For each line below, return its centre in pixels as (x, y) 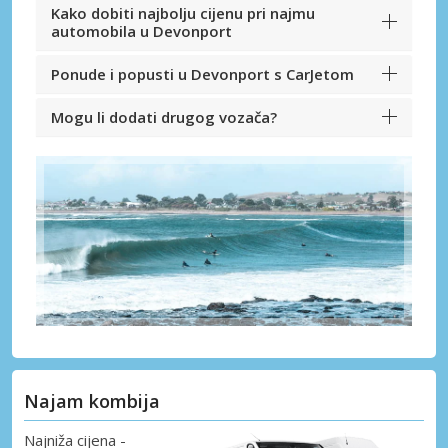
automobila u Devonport (141, 31)
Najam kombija (92, 400)
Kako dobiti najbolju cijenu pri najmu (183, 13)
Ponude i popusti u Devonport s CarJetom (202, 74)
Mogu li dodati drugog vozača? (164, 117)
